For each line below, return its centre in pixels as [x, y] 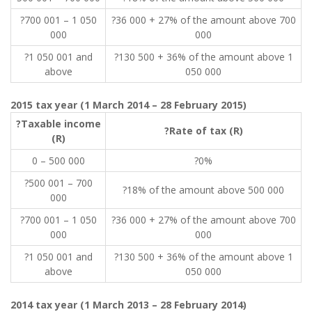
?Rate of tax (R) [203, 131]
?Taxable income [58, 124]
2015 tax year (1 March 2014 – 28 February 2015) [128, 105]
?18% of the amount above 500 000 [203, 190]
